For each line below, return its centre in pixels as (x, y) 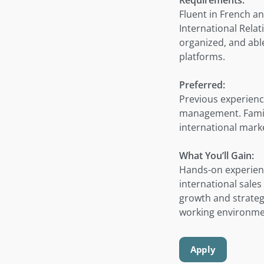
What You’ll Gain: (217, 155)
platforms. (202, 56)
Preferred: (202, 85)
